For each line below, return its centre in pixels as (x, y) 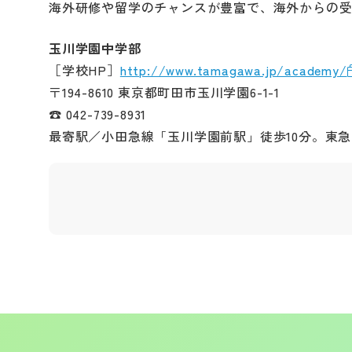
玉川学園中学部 (95, 48)
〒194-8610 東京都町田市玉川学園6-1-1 (165, 92)
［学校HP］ (84, 70)
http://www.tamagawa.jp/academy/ (233, 70)
